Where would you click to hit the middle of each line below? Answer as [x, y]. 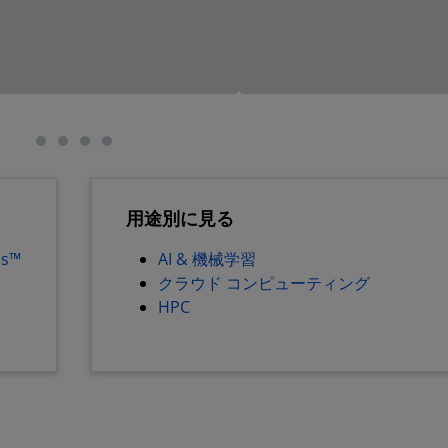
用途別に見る [180, 218]
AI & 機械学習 [207, 259]
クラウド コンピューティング [264, 283]
